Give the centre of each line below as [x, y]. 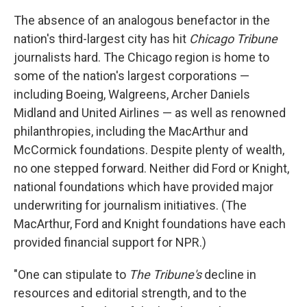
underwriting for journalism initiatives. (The [130, 205]
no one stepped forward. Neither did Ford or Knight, [151, 168]
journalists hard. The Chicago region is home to [142, 57]
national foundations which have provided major [144, 187]
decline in [229, 274]
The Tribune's [165, 274]
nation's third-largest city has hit [101, 39]
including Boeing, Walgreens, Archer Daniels [132, 94]
